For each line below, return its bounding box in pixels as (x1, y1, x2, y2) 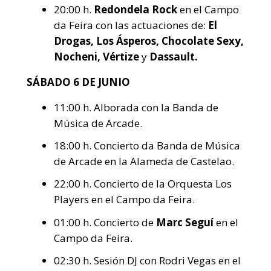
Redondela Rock (94, 2, 180, 16)
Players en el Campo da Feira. (54, 192, 195, 207)
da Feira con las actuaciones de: (54, 18, 208, 32)
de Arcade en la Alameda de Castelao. (54, 154, 234, 169)
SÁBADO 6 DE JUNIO (27, 75, 130, 89)
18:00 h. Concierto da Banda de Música (54, 139, 240, 153)
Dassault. (147, 50, 198, 64)
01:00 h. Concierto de (54, 215, 156, 229)
